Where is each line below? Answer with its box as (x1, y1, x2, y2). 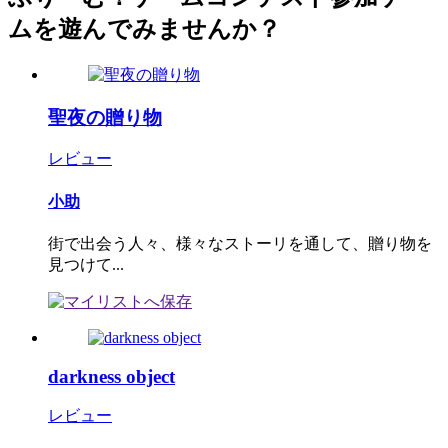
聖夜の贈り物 (48, 106, 162, 128)
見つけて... (48, 255, 124, 273)
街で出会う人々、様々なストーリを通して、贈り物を (48, 234, 432, 252)
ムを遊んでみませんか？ (8, 16, 281, 43)
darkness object (48, 365, 175, 387)
